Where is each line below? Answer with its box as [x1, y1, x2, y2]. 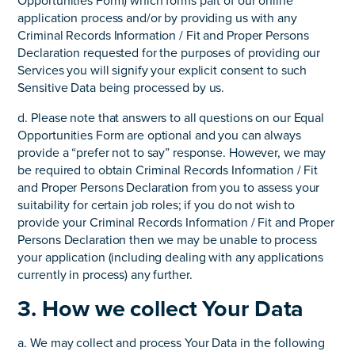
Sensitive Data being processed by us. [17, 80, 225, 97]
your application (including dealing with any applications [17, 250, 324, 266]
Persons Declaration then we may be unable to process [17, 232, 317, 249]
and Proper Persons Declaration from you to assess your [17, 180, 320, 197]
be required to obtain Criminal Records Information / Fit [17, 162, 319, 179]
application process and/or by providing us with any [17, 10, 297, 27]
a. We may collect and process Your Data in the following [17, 334, 326, 351]
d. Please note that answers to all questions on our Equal [17, 110, 325, 127]
